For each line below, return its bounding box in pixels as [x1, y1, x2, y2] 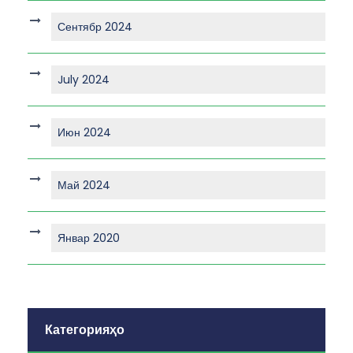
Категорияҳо [45, 321, 124, 340]
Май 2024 [58, 177, 110, 194]
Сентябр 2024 [58, 19, 132, 35]
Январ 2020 [58, 230, 120, 247]
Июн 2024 [58, 124, 111, 141]
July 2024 [58, 72, 110, 88]
